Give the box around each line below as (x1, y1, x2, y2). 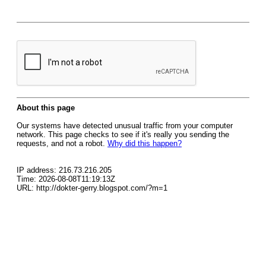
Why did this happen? (107, 139, 182, 148)
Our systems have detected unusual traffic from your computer (17, 121, 233, 130)
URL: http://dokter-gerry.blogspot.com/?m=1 (17, 183, 167, 192)
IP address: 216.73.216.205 (17, 166, 112, 175)
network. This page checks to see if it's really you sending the (17, 130, 229, 139)
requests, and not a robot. (17, 139, 107, 148)
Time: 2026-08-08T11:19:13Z (17, 175, 115, 183)
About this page (17, 103, 75, 112)
